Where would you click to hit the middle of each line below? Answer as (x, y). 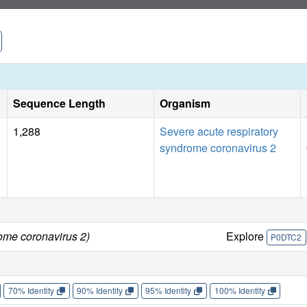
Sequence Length (59, 103)
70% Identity (31, 291)
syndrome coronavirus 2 (218, 147)
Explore (246, 236)
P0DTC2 (286, 237)
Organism (185, 103)
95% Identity (169, 291)
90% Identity (100, 291)
